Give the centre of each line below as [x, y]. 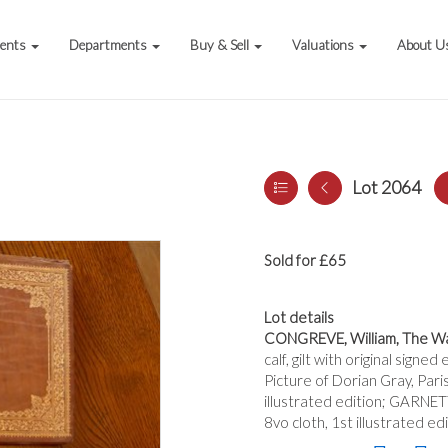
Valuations [325, 45]
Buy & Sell [221, 45]
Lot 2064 [386, 187]
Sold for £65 [305, 260]
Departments [110, 45]
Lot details [299, 317]
